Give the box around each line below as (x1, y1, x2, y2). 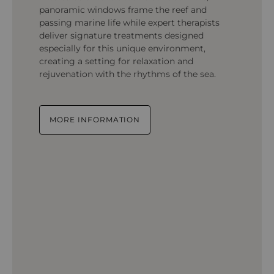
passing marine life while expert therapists (39, 17, 220, 28)
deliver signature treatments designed (39, 30, 204, 41)
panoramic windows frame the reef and (39, 4, 207, 15)
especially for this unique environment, (39, 43, 206, 54)
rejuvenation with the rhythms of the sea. (39, 68, 216, 80)
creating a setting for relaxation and (39, 56, 193, 67)
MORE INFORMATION (50, 115, 141, 124)
